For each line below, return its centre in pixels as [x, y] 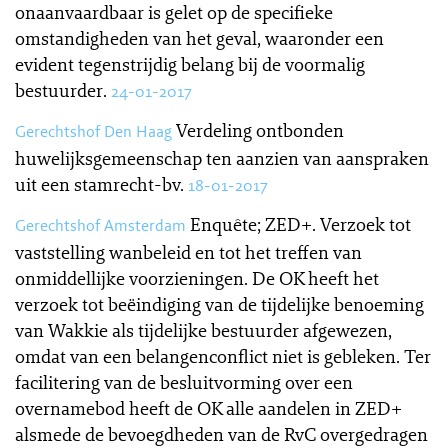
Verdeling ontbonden [260, 130]
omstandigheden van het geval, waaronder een [199, 38]
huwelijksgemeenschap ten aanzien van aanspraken [222, 158]
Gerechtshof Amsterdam [100, 225]
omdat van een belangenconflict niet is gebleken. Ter [223, 356]
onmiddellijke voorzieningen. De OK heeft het [197, 278]
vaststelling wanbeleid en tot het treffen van [188, 252]
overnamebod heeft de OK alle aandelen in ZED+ [208, 408]
